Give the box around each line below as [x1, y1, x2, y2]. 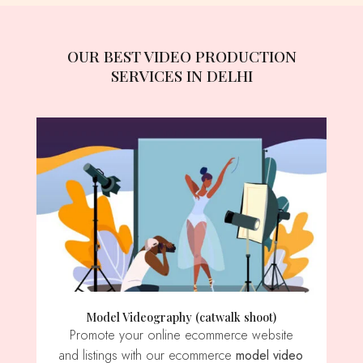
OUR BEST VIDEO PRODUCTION [66, 45, 79, 67]
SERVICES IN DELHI [110, 65, 253, 87]
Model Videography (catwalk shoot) [96, 308, 277, 325]
